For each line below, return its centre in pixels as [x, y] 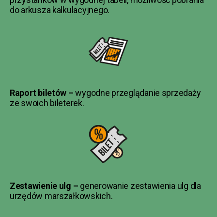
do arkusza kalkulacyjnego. [60, 10]
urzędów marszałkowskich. [61, 196]
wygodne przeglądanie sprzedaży [138, 93]
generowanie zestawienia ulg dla [140, 186]
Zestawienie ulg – [45, 186]
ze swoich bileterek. [47, 103]
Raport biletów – [43, 93]
